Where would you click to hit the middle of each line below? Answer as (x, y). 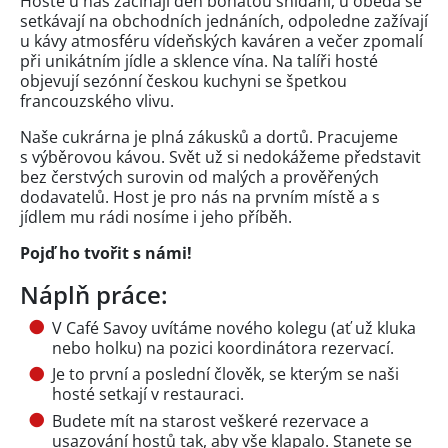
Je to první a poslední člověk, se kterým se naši (225, 374)
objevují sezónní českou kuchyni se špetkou (183, 80)
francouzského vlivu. (97, 100)
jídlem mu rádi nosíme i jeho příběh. (158, 216)
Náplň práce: (94, 294)
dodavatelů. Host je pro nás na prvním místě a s (200, 196)
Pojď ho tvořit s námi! (106, 252)
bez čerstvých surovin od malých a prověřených (199, 176)
